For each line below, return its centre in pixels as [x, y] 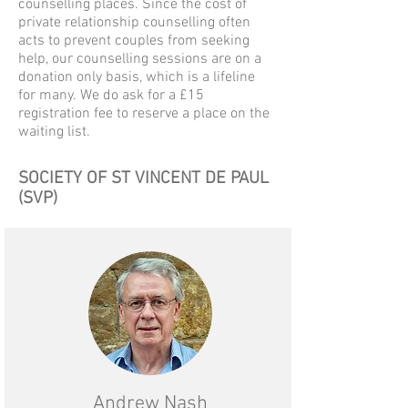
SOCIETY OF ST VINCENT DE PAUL [143, 179]
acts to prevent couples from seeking [134, 41]
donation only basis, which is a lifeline [137, 77]
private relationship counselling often [134, 23]
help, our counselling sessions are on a [140, 59]
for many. [49, 96]
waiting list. [54, 132]
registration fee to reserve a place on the [144, 114]
